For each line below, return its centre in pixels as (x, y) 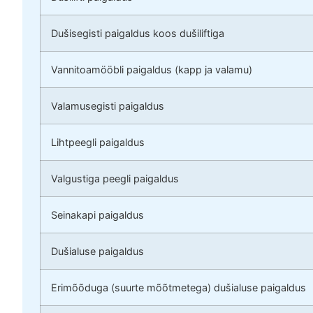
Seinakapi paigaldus (97, 215)
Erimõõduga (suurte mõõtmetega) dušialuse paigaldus (179, 288)
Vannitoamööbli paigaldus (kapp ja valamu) (152, 70)
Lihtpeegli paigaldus (98, 143)
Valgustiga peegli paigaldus (115, 179)
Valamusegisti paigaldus (108, 106)
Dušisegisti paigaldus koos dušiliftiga (138, 34)
